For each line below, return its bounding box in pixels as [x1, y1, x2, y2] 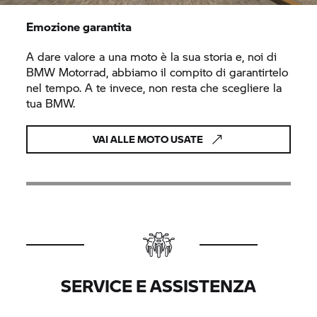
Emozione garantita [26, 18, 132, 35]
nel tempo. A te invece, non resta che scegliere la [26, 79, 282, 96]
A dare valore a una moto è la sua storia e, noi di [26, 47, 277, 64]
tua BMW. [26, 94, 76, 111]
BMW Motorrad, [26, 63, 109, 80]
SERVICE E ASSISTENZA [61, 272, 256, 298]
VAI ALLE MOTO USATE [93, 131, 203, 146]
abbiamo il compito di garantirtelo [108, 63, 289, 80]
